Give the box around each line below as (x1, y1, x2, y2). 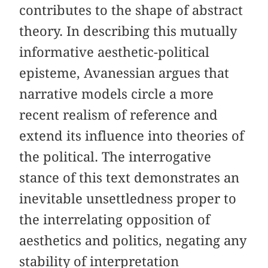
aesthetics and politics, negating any (19, 232, 247, 248)
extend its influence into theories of (19, 127, 245, 144)
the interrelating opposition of (19, 211, 211, 227)
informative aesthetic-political (19, 44, 210, 60)
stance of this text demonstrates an (19, 169, 240, 185)
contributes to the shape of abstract (19, 2, 243, 18)
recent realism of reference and (19, 106, 218, 123)
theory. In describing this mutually (19, 23, 237, 39)
